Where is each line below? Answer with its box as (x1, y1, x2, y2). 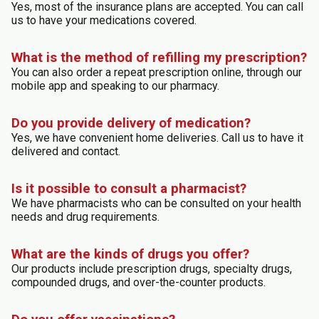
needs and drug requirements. (11, 209, 159, 224)
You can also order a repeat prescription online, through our (11, 65, 302, 79)
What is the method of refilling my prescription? (11, 49, 307, 66)
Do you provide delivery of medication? (11, 115, 251, 131)
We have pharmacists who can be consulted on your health (11, 196, 301, 210)
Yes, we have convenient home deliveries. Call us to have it (11, 130, 303, 145)
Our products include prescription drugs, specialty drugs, (11, 261, 292, 276)
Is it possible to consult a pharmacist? (11, 180, 246, 197)
